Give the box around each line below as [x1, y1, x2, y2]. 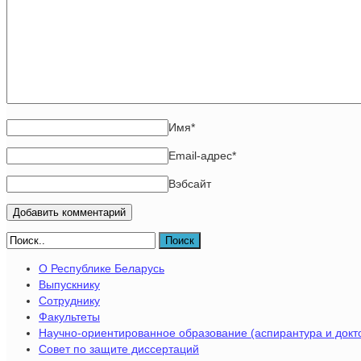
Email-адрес [168, 148, 232, 162]
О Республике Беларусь [39, 261, 164, 275]
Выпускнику [39, 277, 100, 291]
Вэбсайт [168, 176, 211, 190]
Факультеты [39, 309, 100, 323]
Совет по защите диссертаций [39, 342, 199, 355]
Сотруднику [39, 293, 100, 307]
